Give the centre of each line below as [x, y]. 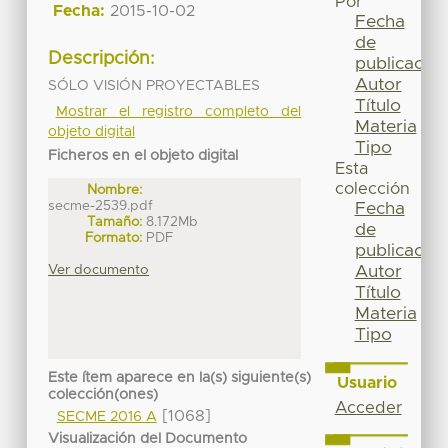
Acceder [368, 407]
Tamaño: [115, 221]
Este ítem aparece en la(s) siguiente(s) [180, 378]
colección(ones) [103, 395]
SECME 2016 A [106, 417]
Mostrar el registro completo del [178, 111]
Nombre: [115, 189]
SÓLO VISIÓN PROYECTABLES [154, 85]
